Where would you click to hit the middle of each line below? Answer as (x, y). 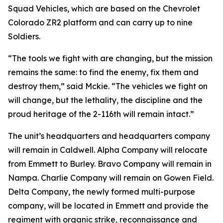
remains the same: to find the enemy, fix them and (103, 72)
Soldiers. (24, 36)
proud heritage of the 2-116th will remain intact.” (101, 114)
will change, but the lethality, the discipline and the (105, 100)
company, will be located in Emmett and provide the (108, 206)
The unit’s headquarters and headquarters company (109, 136)
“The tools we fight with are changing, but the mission (110, 58)
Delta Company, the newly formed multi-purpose (102, 192)
